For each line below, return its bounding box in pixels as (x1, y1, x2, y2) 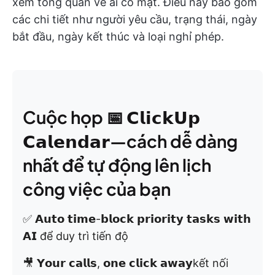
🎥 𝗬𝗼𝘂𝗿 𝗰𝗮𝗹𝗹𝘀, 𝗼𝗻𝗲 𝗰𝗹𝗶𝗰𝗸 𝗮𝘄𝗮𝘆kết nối (23, 257, 228, 270)
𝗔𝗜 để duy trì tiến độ (23, 230, 128, 243)
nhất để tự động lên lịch (23, 154, 211, 176)
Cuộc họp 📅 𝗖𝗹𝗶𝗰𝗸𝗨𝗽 (23, 106, 200, 128)
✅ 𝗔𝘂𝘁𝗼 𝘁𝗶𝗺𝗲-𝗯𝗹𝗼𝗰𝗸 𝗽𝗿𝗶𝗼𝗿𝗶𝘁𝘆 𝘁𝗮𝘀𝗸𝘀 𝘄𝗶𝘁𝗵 (23, 212, 251, 226)
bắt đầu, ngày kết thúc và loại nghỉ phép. (12, 30, 224, 44)
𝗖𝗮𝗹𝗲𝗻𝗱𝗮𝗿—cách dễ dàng (23, 130, 238, 152)
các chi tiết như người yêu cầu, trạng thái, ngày (12, 13, 257, 26)
